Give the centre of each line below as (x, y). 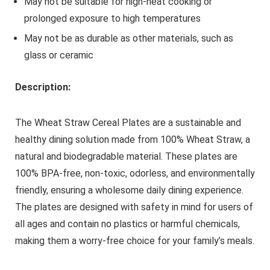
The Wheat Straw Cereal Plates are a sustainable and (128, 122)
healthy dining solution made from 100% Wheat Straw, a (132, 139)
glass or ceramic (58, 55)
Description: (42, 87)
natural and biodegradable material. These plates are (126, 156)
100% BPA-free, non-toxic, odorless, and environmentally (135, 173)
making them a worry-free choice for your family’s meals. (134, 240)
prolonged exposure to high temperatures (112, 18)
